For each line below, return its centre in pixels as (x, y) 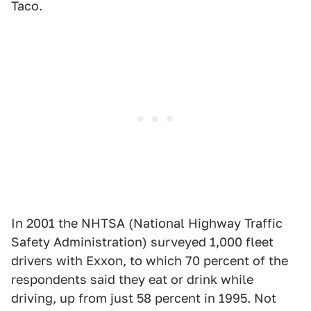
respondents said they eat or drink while (132, 279)
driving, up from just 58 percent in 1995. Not (144, 298)
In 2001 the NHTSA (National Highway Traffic (147, 223)
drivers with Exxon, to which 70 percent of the (150, 261)
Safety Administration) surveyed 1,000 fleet (142, 242)
